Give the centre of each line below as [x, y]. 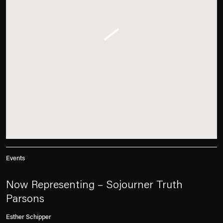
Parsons [25, 200]
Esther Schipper [29, 217]
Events [15, 159]
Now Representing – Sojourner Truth [94, 186]
